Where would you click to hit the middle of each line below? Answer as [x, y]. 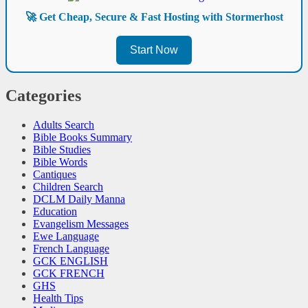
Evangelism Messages [81, 223]
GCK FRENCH [69, 273]
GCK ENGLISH [70, 261]
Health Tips [58, 298]
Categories [43, 96]
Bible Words [60, 162]
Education [55, 211]
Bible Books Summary [82, 137]
